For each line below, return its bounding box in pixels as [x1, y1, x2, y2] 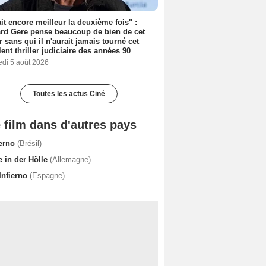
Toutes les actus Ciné [33, 89, 105, 98]
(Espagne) [30, 170, 65, 180]
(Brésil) [17, 138, 42, 148]
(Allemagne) [50, 154, 91, 164]
